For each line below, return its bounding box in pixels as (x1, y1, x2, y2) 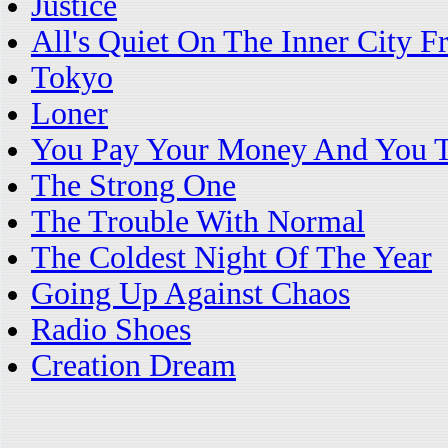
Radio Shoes (31, 312, 191, 347)
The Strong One (31, 168, 236, 203)
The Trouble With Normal (31, 204, 365, 239)
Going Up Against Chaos (31, 276, 350, 311)
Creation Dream (31, 348, 236, 383)
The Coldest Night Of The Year (31, 240, 432, 275)
